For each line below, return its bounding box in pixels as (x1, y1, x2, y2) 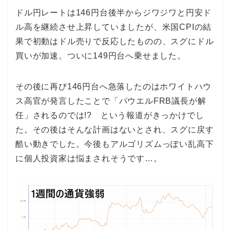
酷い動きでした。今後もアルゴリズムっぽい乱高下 (15, 140, 214, 149)
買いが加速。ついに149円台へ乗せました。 (15, 51, 186, 61)
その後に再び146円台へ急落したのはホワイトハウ (15, 82, 212, 91)
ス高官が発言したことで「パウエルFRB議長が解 (15, 97, 206, 106)
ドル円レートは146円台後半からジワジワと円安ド (15, 8, 212, 17)
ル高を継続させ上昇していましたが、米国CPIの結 (15, 23, 212, 32)
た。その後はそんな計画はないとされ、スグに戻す (15, 125, 214, 135)
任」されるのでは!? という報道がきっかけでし (15, 111, 204, 120)
